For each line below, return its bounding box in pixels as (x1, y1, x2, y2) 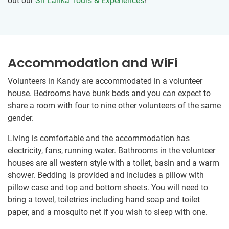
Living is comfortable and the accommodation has (8, 133, 190, 144)
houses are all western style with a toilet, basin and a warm (8, 158, 219, 168)
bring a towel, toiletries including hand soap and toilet (8, 195, 200, 205)
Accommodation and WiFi (8, 54, 177, 73)
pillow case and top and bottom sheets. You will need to (8, 182, 208, 193)
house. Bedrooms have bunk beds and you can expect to (8, 88, 211, 99)
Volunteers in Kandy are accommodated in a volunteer (8, 76, 202, 86)
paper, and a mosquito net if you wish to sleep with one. (8, 207, 208, 217)
